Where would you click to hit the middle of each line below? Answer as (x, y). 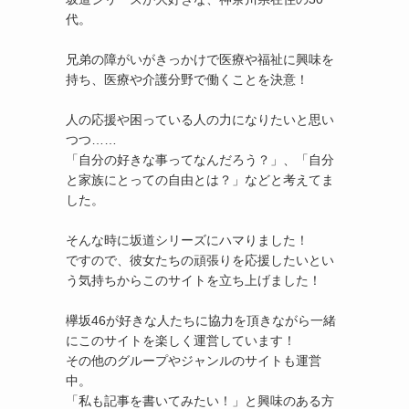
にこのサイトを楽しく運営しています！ (181, 341)
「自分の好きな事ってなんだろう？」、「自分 (200, 160)
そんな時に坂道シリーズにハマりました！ (187, 240)
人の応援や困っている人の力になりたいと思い (200, 120)
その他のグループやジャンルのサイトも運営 (194, 361)
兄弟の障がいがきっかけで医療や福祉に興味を (200, 59)
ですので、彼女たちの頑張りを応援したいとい (200, 260)
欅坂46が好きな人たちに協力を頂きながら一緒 (201, 320)
